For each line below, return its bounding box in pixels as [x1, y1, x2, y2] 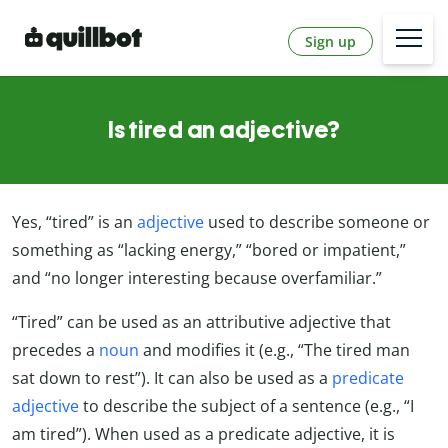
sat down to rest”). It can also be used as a [12, 367, 332, 390]
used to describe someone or [204, 211, 430, 234]
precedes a [12, 339, 99, 362]
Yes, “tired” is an [12, 211, 137, 234]
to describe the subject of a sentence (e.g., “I [79, 395, 414, 418]
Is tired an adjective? [108, 115, 340, 145]
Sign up [305, 31, 356, 51]
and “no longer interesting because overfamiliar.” [12, 267, 382, 290]
